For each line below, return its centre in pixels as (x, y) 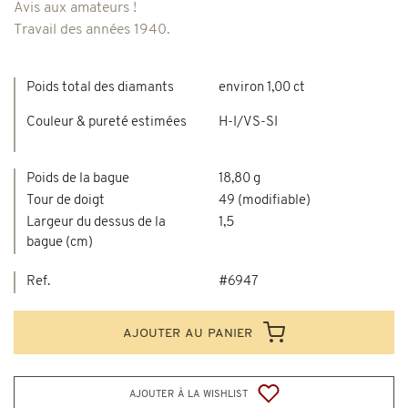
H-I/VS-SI (248, 122)
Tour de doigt (66, 201)
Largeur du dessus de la (96, 223)
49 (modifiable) (265, 201)
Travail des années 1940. (92, 30)
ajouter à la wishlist (190, 393)
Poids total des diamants (102, 87)
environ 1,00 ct (262, 87)
